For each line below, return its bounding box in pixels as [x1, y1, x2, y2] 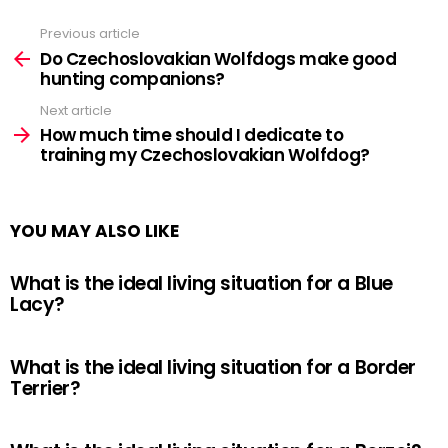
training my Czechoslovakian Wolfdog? [40, 143, 370, 167]
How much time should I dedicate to [40, 123, 344, 147]
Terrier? [10, 375, 81, 402]
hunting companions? [40, 66, 225, 91]
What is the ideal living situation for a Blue [10, 270, 393, 297]
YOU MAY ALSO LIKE [10, 219, 179, 243]
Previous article [40, 24, 140, 43]
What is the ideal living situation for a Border [10, 354, 416, 381]
